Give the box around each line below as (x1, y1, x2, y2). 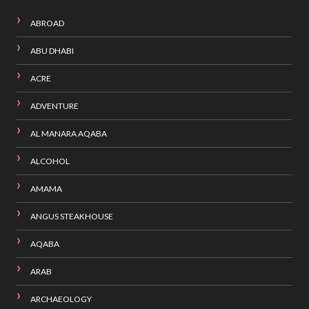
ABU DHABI (30, 46, 74, 57)
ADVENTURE (30, 101, 79, 112)
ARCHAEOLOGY (30, 294, 92, 305)
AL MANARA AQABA (30, 128, 107, 139)
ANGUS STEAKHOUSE (30, 211, 113, 222)
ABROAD (30, 18, 64, 29)
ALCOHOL (30, 156, 70, 167)
